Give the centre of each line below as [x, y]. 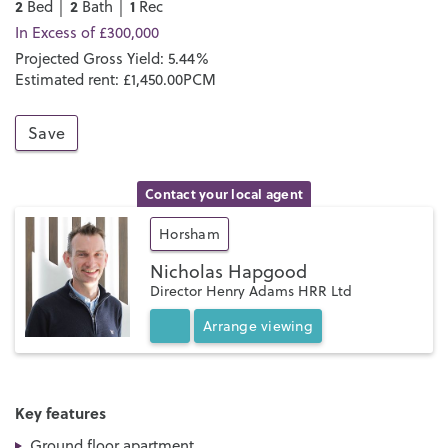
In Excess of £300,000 [87, 32]
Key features [60, 412]
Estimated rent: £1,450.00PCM [115, 79]
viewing [287, 325]
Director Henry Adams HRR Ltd [251, 290]
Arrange [232, 325]
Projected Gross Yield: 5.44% [112, 58]
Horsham [189, 233]
